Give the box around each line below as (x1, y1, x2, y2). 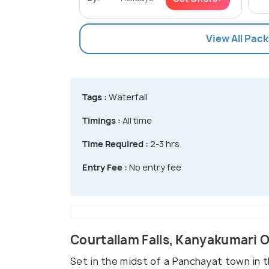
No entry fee (127, 161, 181, 173)
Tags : (82, 91, 107, 103)
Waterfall (107, 91, 148, 103)
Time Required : (82, 138, 148, 150)
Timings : (82, 114, 121, 126)
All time (121, 114, 152, 126)
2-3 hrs (148, 138, 180, 150)
